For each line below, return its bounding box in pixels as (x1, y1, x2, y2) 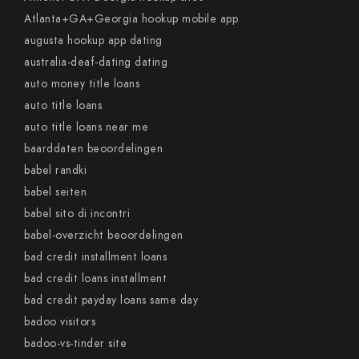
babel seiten (24, 184, 87, 200)
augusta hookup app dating (24, 33, 163, 48)
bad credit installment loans (24, 249, 167, 264)
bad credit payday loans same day (24, 292, 198, 308)
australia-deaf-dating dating (24, 54, 167, 70)
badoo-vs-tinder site (24, 336, 127, 351)
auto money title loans (24, 76, 139, 91)
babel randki (24, 163, 87, 178)
